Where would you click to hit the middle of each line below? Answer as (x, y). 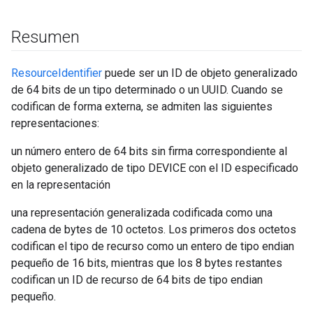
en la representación (61, 185)
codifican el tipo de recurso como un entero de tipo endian (153, 246)
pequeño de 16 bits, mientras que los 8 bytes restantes (147, 263)
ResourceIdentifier (57, 73)
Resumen (45, 37)
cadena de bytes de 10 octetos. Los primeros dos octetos (154, 230)
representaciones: (55, 123)
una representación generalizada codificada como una (142, 213)
